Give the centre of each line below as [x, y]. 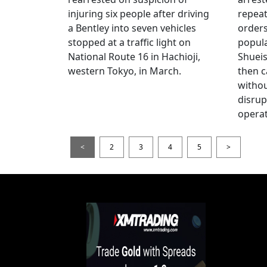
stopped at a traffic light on [129, 42]
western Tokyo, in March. [125, 71]
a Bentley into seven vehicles [132, 28]
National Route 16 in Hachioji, [134, 56]
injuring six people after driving [139, 13]
